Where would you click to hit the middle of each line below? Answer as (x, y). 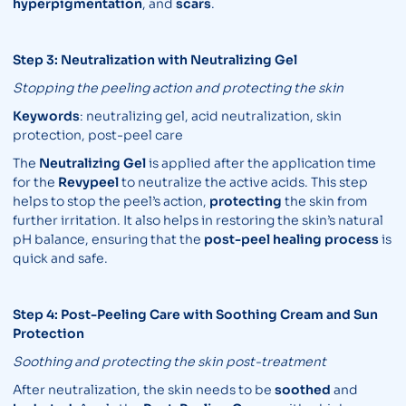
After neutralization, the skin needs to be (144, 390)
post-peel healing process (291, 240)
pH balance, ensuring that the (108, 240)
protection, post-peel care (98, 135)
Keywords (46, 116)
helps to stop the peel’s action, (111, 202)
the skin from (324, 202)
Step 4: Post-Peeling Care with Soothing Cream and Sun (195, 315)
